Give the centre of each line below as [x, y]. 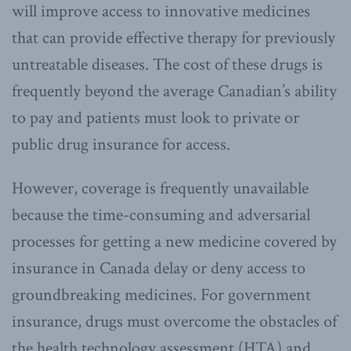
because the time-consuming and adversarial [161, 215]
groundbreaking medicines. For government [161, 295]
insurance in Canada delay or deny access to [159, 268]
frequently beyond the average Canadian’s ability [174, 91]
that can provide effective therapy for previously [174, 38]
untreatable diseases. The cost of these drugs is [167, 64]
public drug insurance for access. [121, 144]
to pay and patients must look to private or [156, 118]
